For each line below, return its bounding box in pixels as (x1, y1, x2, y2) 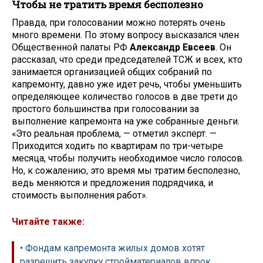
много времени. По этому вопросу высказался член (12, 29, 239, 41)
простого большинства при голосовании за (12, 103, 199, 114)
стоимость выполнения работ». (12, 189, 147, 201)
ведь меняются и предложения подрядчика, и (12, 177, 213, 188)
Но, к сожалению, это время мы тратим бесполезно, (12, 164, 240, 176)
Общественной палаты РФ (12, 41, 130, 53)
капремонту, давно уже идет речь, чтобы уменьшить (12, 78, 242, 90)
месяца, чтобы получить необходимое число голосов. (12, 152, 244, 164)
